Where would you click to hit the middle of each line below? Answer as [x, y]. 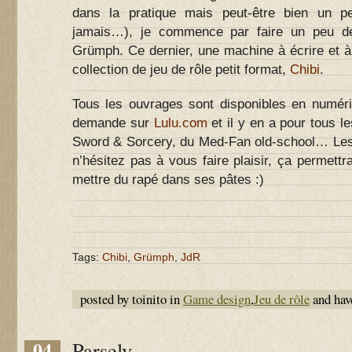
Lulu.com [178, 123]
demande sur [111, 123]
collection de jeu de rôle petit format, [181, 70]
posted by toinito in [132, 299]
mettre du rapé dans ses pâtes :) [168, 180]
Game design [217, 299]
